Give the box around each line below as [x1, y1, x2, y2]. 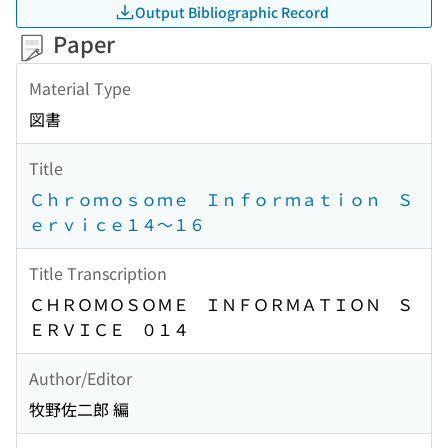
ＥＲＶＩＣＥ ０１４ [29, 317, 189, 342]
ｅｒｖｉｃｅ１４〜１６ [29, 212, 205, 237]
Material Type [29, 75, 131, 100]
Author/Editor [29, 365, 132, 390]
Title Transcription [29, 260, 167, 285]
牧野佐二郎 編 [29, 397, 129, 422]
